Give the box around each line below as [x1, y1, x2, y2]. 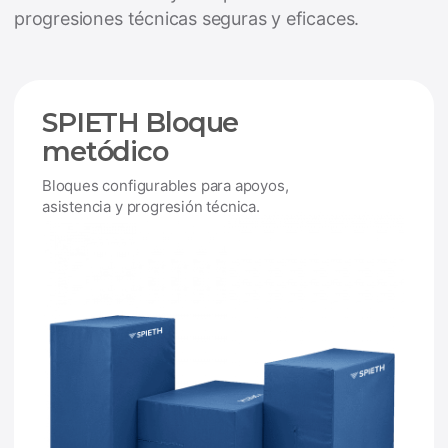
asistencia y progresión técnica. [42, 197, 260, 216]
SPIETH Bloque [42, 106, 239, 139]
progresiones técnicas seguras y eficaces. [14, 8, 360, 29]
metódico [42, 135, 168, 168]
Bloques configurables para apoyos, [42, 176, 289, 195]
